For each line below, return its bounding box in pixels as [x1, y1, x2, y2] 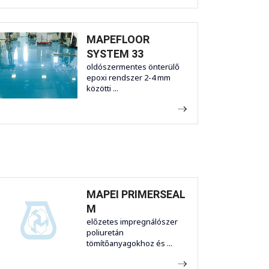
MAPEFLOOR [86, 33, 150, 46]
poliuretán [86, 227, 124, 238]
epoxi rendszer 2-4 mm [86, 72, 171, 83]
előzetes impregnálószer [86, 216, 178, 228]
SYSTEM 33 [86, 47, 144, 61]
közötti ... [86, 83, 118, 94]
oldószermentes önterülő [86, 61, 180, 73]
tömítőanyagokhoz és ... [86, 238, 172, 249]
